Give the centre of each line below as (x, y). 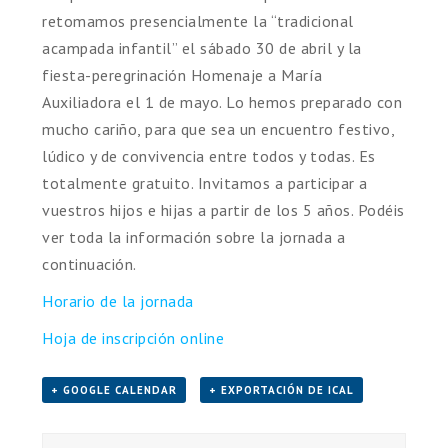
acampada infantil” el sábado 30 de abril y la (202, 47)
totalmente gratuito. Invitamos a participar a (205, 182)
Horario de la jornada (118, 300)
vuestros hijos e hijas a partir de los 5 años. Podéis (223, 209)
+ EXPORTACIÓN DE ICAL (282, 389)
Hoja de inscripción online (133, 337)
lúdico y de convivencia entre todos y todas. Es (209, 155)
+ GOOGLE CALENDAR (114, 389)
